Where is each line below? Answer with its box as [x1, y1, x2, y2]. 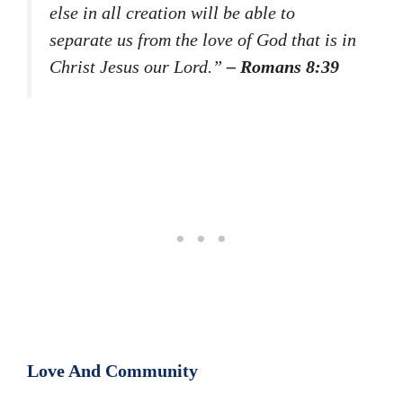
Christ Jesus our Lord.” [49, 57, 227, 77]
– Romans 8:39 [227, 57, 339, 77]
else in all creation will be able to [49, 3, 295, 23]
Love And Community [27, 361, 198, 381]
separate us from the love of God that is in [49, 30, 356, 50]
